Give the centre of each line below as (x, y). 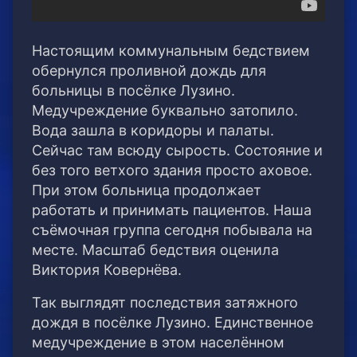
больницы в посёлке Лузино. (133, 91)
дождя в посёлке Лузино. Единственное (173, 323)
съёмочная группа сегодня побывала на (172, 230)
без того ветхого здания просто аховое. (172, 171)
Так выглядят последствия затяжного (165, 303)
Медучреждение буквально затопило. (165, 111)
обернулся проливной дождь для (149, 71)
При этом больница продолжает (147, 190)
